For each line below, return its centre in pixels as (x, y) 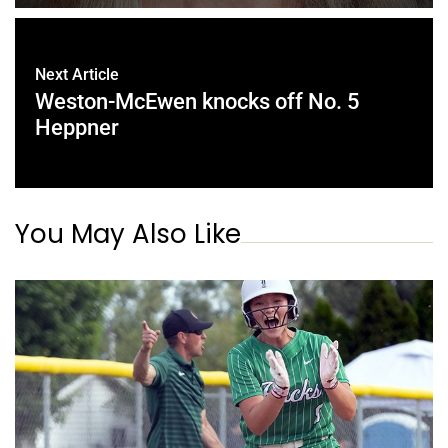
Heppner (77, 127)
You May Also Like (128, 233)
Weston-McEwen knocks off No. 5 (197, 101)
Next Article (77, 74)
